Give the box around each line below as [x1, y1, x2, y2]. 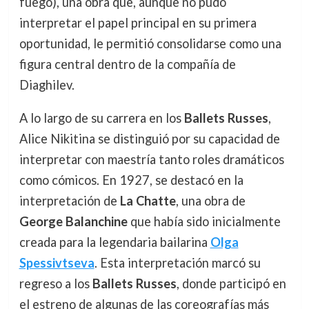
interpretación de [19, 193, 120, 209]
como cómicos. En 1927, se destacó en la [19, 172, 243, 188]
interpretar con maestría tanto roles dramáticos [19, 152, 284, 168]
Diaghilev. [19, 77, 74, 93]
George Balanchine [19, 214, 128, 230]
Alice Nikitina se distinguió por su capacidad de [19, 131, 280, 147]
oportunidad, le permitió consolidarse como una [19, 36, 281, 52]
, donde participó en [176, 276, 286, 292]
